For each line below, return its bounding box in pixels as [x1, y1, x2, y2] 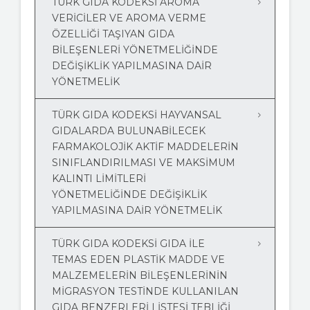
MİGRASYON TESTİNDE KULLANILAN [52, 285, 239, 298]
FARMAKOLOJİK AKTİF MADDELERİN [52, 140, 239, 154]
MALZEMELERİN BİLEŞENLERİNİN [52, 269, 228, 282]
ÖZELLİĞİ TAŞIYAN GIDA [52, 28, 174, 41]
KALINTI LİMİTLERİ [52, 172, 146, 185]
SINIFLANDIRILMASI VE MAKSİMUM [52, 156, 235, 170]
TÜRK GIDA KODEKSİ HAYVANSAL [52, 109, 221, 122]
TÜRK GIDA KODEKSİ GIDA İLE [52, 237, 205, 250]
